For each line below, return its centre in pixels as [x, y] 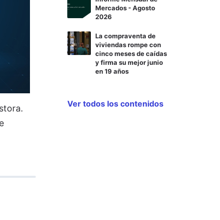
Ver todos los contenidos [115, 103]
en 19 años [112, 71]
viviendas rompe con [128, 44]
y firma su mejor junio [129, 62]
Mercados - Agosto [125, 8]
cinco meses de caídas [131, 53]
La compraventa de [125, 36]
